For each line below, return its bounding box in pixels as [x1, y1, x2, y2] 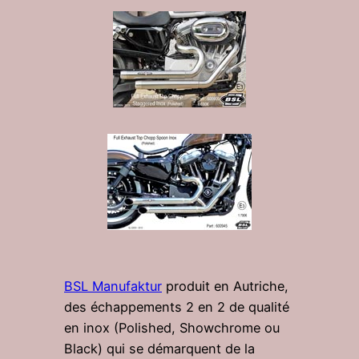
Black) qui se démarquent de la [64, 341, 255, 357]
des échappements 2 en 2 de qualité [64, 299, 289, 316]
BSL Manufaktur [64, 278, 162, 295]
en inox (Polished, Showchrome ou [64, 320, 280, 337]
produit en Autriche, [162, 278, 288, 295]
